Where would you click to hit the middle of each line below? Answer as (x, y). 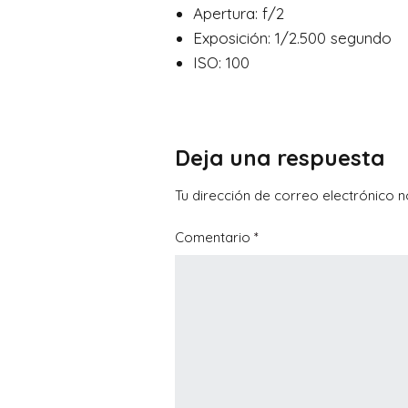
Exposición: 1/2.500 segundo (292, 38)
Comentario (214, 237)
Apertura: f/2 (239, 14)
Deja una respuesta (280, 157)
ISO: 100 (221, 63)
